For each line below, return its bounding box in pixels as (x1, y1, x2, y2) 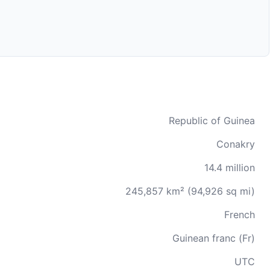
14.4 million (204, 162, 255, 174)
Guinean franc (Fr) (172, 232, 255, 244)
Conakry (216, 138, 255, 150)
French (224, 209, 255, 221)
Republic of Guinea (169, 115, 255, 127)
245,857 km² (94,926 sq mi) (125, 185, 255, 197)
